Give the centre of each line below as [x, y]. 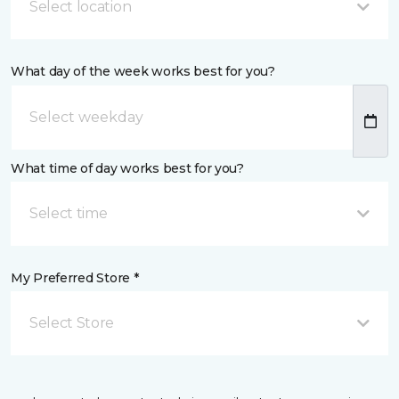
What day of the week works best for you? [143, 71]
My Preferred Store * [75, 278]
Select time [69, 213]
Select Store [72, 323]
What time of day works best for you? [127, 168]
